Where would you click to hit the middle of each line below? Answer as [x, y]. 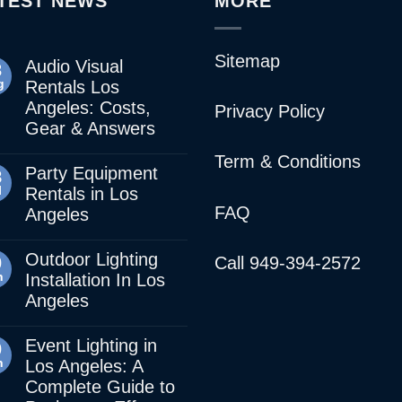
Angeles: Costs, [88, 107]
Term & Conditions [288, 162]
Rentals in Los [82, 193]
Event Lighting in [91, 345]
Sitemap [247, 61]
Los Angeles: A [84, 366]
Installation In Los [95, 280]
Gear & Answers [90, 128]
